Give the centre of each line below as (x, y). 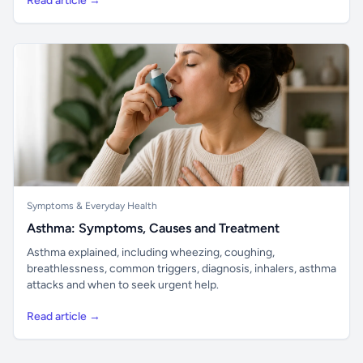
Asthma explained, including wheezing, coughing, (151, 252)
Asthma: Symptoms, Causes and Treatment (153, 228)
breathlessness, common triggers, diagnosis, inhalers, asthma (181, 269)
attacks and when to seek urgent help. (123, 285)
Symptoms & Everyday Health (92, 206)
